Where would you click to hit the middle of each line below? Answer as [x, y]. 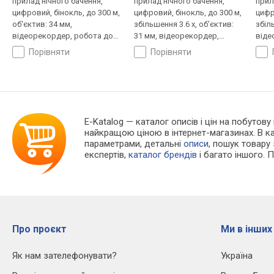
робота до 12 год [166, 48]
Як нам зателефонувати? [65, 256]
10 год [24, 48]
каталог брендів [163, 155]
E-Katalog [104, 122]
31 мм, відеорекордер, [176, 36]
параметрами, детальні [134, 144]
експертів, [107, 155]
